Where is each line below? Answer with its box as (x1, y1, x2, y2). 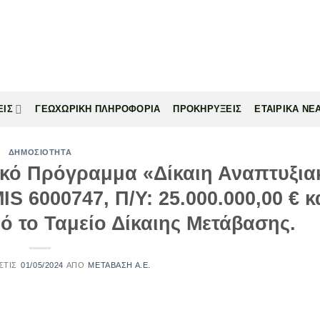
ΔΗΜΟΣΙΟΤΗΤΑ (8, 148, 72, 156)
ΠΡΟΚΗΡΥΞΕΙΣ (173, 104, 242, 114)
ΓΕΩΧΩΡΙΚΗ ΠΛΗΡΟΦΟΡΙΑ (35, 104, 161, 114)
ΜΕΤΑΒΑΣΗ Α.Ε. (88, 260, 151, 269)
